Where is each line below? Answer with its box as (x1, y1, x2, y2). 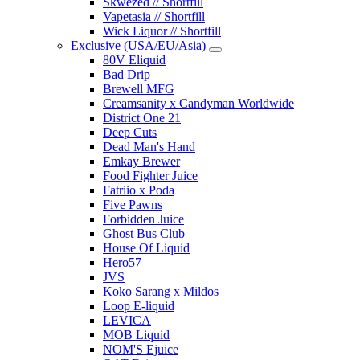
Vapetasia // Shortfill (103, 9, 205, 23)
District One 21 (103, 110, 181, 125)
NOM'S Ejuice (103, 342, 178, 356)
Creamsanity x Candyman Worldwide (103, 96, 294, 110)
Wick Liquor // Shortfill (103, 23, 221, 38)
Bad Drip (103, 67, 150, 81)
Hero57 (103, 255, 141, 269)
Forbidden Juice (103, 211, 184, 226)
